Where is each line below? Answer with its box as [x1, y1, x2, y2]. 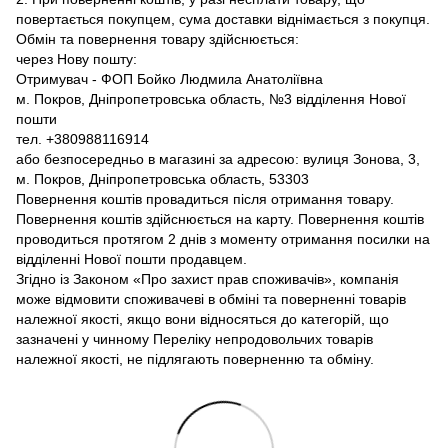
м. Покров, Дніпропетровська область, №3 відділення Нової [16, 91, 406, 108]
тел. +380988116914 [16, 131, 149, 148]
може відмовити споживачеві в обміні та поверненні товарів [16, 291, 406, 308]
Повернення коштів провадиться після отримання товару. [16, 191, 394, 208]
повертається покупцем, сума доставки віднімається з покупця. [16, 11, 430, 28]
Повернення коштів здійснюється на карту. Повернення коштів [16, 211, 424, 228]
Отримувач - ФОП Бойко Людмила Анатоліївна [16, 71, 323, 88]
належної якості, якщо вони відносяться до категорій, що [16, 311, 389, 328]
